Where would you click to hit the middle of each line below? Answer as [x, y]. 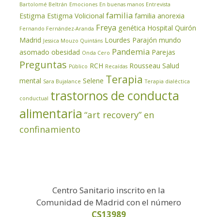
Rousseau [145, 65]
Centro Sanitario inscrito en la [108, 190]
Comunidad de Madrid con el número [108, 202]
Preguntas [43, 64]
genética [132, 28]
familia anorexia [160, 15]
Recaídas [116, 66]
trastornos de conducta [115, 95]
